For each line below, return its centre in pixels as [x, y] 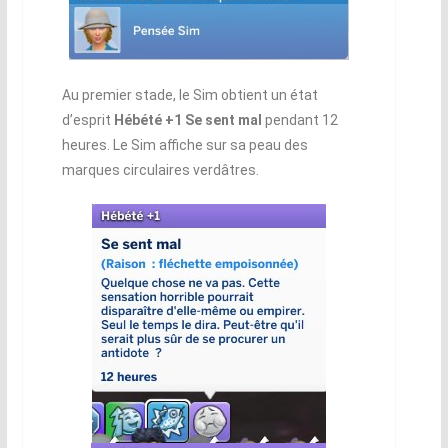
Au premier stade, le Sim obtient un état [189, 94]
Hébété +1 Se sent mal [187, 119]
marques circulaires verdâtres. [160, 169]
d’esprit [87, 119]
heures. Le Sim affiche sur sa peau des [184, 144]
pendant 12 [299, 119]
